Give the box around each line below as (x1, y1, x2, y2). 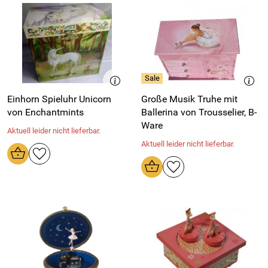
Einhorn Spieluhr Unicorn (7, 93, 111, 105)
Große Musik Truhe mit (141, 93, 237, 105)
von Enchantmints (7, 106, 84, 118)
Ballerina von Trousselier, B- (141, 106, 257, 118)
